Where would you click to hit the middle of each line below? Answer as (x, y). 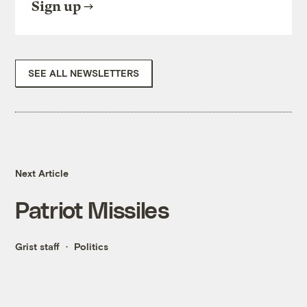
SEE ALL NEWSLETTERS (84, 73)
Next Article (42, 173)
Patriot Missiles (92, 210)
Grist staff (38, 247)
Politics (91, 247)
